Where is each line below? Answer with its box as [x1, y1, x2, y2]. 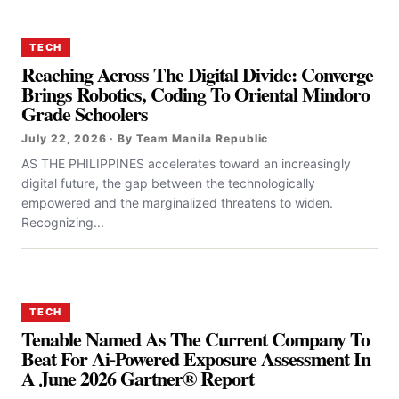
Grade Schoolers [21, 99, 149, 128]
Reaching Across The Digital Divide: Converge [21, 60, 374, 89]
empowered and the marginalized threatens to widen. [21, 195, 333, 210]
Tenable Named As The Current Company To [21, 324, 370, 354]
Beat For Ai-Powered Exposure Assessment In [21, 344, 371, 373]
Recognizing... [21, 215, 104, 230]
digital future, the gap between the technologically [21, 175, 315, 191]
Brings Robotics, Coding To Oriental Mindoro [21, 79, 370, 109]
